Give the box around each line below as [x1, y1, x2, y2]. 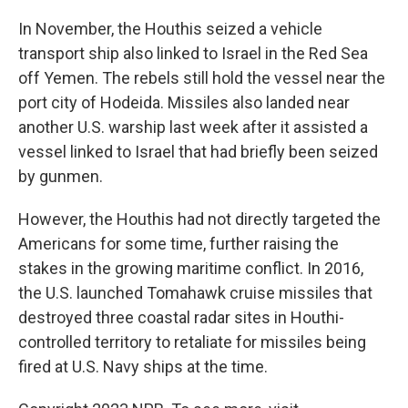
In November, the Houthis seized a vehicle [18, 19, 322, 38]
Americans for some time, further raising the [18, 234, 339, 253]
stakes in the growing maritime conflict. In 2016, [18, 259, 363, 278]
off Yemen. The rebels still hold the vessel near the [18, 68, 385, 87]
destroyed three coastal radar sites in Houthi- [18, 308, 344, 327]
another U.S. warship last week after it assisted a [18, 117, 368, 137]
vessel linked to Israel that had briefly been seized [18, 142, 378, 161]
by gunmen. [18, 167, 103, 186]
